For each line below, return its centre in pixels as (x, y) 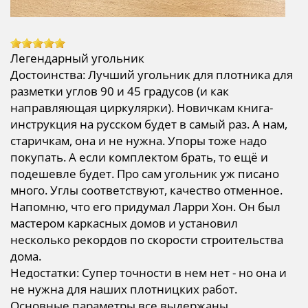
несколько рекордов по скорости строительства (147, 240)
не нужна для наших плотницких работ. (124, 289)
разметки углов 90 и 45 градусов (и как (120, 91)
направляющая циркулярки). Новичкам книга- (142, 108)
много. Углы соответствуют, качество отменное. (146, 190)
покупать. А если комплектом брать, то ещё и (139, 157)
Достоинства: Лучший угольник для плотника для (152, 75)
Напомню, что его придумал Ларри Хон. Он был (145, 207)
